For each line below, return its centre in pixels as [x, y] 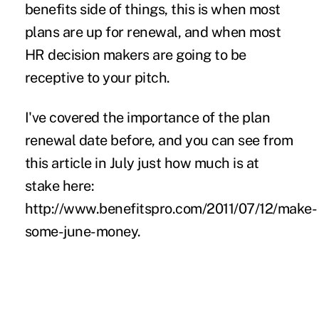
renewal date [68, 140]
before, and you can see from [202, 140]
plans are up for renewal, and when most [153, 32]
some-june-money [81, 231]
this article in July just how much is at [142, 163]
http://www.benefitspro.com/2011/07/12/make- [171, 208]
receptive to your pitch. [97, 77]
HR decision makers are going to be [135, 54]
